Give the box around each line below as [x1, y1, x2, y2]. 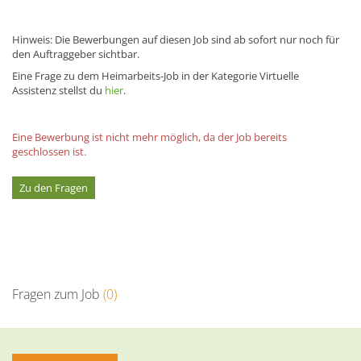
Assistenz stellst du [12, 82, 105, 98]
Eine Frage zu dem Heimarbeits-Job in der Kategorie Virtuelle [12, 68, 299, 83]
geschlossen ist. [12, 143, 86, 159]
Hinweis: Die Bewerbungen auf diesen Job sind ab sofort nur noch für [12, 31, 339, 47]
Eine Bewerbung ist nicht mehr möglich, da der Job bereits [12, 129, 287, 144]
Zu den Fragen [19, 180, 88, 195]
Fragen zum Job [12, 284, 103, 303]
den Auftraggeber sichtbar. [12, 46, 139, 61]
